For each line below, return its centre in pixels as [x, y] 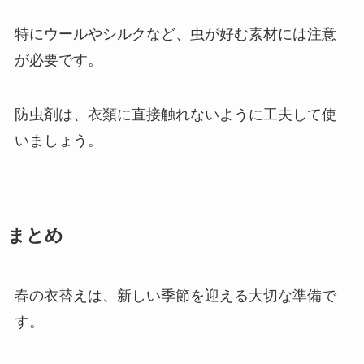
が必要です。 [58, 60]
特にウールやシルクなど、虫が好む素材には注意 [175, 34]
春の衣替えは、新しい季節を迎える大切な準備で [175, 296]
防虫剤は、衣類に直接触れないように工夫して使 [175, 115]
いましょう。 [58, 141]
